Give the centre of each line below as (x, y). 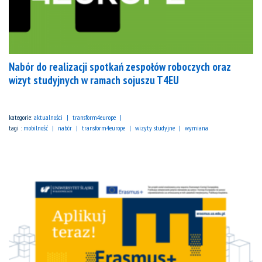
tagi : (16, 128)
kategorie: (21, 118)
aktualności (48, 118)
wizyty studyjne (155, 128)
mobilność (36, 128)
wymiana (196, 128)
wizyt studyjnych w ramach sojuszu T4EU (94, 80)
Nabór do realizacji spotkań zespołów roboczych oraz (120, 67)
